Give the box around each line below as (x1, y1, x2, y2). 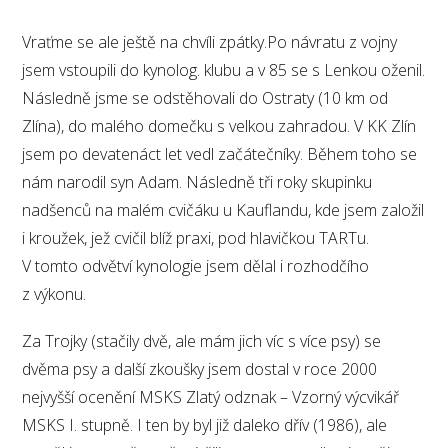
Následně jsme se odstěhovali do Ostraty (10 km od (22, 87, 389, 110)
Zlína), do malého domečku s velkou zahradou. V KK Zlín (22, 115, 417, 138)
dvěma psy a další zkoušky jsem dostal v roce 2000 (22, 358, 378, 381)
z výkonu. (22, 283, 87, 306)
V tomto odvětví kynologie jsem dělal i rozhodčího (22, 255, 370, 278)
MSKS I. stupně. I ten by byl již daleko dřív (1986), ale (22, 414, 388, 437)
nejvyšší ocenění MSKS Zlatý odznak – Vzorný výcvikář (22, 386, 400, 409)
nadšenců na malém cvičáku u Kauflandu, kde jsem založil (22, 199, 425, 222)
